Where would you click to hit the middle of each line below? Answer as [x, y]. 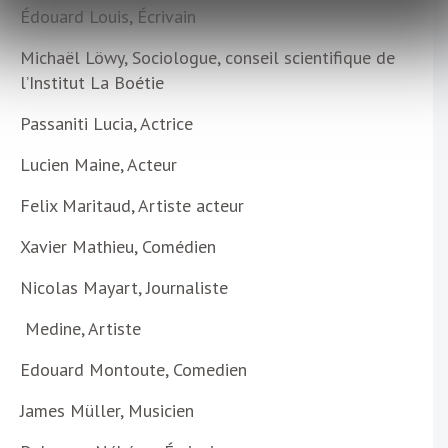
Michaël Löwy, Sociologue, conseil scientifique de [207, 58]
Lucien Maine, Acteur [98, 165]
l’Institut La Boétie [92, 83]
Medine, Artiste [80, 329]
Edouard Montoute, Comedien [133, 370]
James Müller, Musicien [107, 411]
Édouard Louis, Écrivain [108, 17]
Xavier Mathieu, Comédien [118, 247]
